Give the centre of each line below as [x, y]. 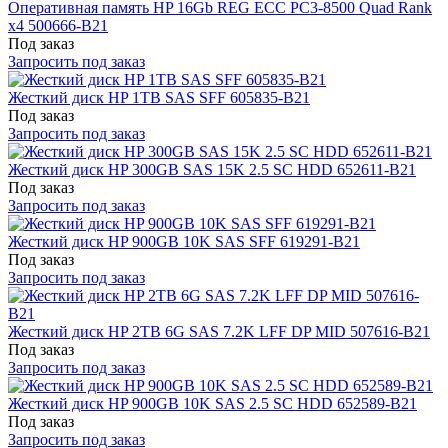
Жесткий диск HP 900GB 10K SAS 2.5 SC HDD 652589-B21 [212, 403]
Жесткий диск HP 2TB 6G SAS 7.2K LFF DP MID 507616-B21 [219, 331]
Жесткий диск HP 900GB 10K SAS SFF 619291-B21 [184, 241]
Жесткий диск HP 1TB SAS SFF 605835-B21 [159, 97]
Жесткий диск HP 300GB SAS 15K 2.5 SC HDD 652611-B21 [212, 169]
